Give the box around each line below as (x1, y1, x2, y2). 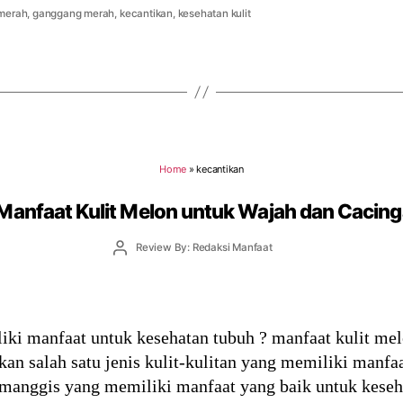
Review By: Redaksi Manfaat (135, 240, 273, 254)
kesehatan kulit (177, 7, 251, 21)
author (119, 255, 151, 268)
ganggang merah (32, 7, 115, 21)
